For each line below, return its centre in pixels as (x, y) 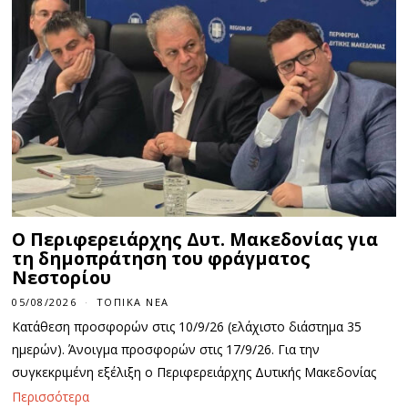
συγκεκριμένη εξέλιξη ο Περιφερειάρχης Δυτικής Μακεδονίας (194, 372)
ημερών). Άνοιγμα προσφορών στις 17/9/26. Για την (166, 349)
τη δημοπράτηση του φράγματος (162, 259)
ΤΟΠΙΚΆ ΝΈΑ (133, 301)
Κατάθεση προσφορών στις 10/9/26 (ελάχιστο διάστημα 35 (187, 326)
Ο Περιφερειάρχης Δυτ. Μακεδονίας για (195, 240)
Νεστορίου (62, 278)
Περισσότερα (51, 397)
